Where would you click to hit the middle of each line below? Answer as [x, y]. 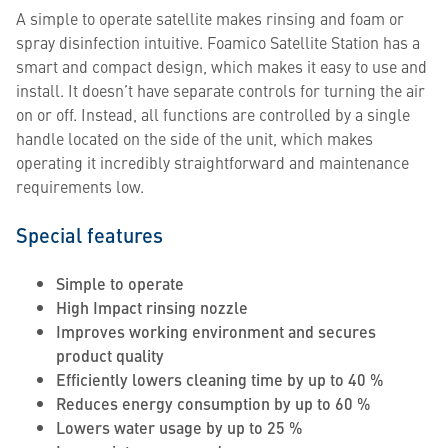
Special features [89, 234]
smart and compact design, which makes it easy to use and [221, 66]
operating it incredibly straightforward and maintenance [212, 162]
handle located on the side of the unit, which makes [194, 138]
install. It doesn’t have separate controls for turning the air [220, 90]
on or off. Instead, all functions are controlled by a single [213, 114]
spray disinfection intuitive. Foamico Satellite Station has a [218, 42]
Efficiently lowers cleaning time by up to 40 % [219, 379]
